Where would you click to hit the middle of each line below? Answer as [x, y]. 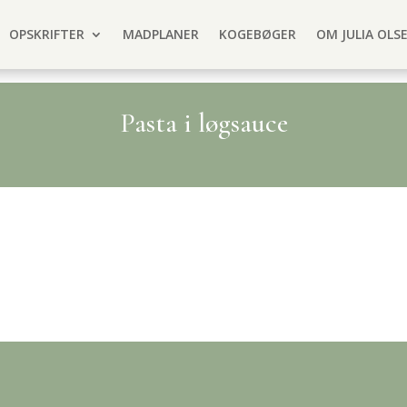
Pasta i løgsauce [203, 123]
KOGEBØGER [258, 34]
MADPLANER [161, 34]
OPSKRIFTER [47, 34]
